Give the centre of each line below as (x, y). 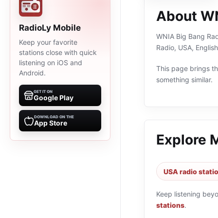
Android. (32, 73)
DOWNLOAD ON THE (54, 117)
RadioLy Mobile (50, 28)
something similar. (184, 80)
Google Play (54, 98)
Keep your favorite (48, 42)
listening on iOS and (51, 63)
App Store (51, 123)
